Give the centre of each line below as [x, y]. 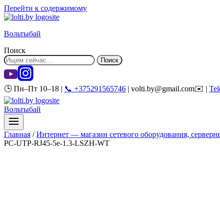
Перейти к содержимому [45, 8]
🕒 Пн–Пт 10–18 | [34, 89]
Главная [17, 134]
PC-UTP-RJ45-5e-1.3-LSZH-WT [57, 143]
